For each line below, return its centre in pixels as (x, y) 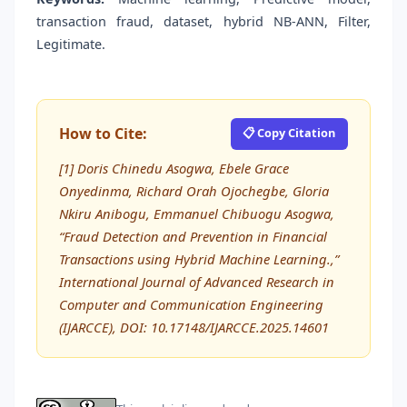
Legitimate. (71, 45)
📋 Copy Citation (289, 132)
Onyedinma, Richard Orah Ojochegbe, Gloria (194, 190)
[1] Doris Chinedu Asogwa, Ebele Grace (174, 168)
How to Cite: (103, 134)
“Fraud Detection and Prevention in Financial (193, 236)
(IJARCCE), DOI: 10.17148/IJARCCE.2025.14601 (194, 327)
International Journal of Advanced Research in (197, 281)
